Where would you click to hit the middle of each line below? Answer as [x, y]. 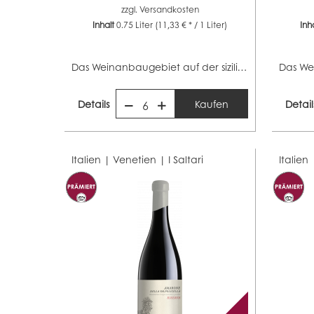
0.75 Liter [136, 25]
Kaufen [211, 103]
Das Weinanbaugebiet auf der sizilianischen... [243, 66]
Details [94, 103]
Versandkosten [169, 9]
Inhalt [105, 25]
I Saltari [186, 159]
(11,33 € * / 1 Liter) [191, 25]
